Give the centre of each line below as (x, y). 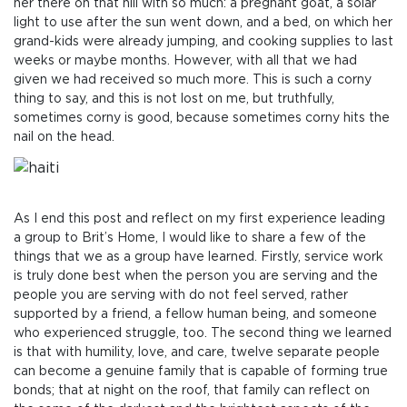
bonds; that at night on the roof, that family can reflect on (192, 391)
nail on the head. (64, 138)
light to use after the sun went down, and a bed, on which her (203, 23)
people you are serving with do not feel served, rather (181, 296)
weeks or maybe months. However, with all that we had (185, 61)
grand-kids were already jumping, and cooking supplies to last (203, 42)
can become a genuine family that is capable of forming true (201, 372)
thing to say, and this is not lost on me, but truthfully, (174, 99)
